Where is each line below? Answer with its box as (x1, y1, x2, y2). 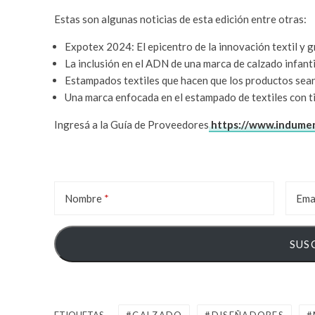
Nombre (65, 192, 102, 205)
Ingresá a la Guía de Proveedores (54, 118, 209, 131)
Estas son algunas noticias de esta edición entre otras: (54, 13, 307, 26)
